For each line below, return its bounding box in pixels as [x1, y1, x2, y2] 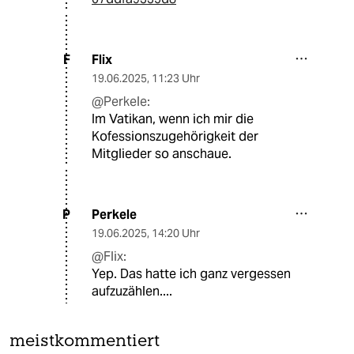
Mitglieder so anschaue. [92, 145, 232, 162]
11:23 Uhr [152, 70, 200, 85]
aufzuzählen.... [92, 282, 172, 299]
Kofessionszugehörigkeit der [92, 127, 258, 145]
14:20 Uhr [152, 225, 200, 240]
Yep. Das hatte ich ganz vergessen [92, 265, 291, 282]
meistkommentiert [9, 333, 160, 350]
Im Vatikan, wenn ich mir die [92, 110, 254, 127]
